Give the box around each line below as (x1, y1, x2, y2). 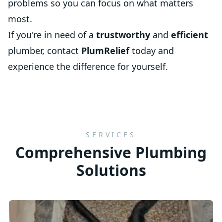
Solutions (76, 160, 146, 180)
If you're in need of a (8, 29, 96, 41)
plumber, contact (8, 45, 81, 56)
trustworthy (96, 29, 150, 41)
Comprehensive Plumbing (15, 142, 207, 163)
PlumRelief (81, 45, 129, 56)
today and (129, 45, 174, 56)
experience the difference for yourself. (8, 60, 168, 72)
